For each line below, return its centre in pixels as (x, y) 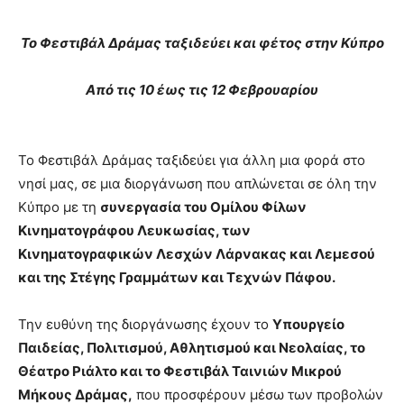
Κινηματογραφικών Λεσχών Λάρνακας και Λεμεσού (197, 253)
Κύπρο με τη (59, 207)
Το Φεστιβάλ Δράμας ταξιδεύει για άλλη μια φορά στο (192, 160)
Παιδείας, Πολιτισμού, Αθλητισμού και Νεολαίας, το (192, 347)
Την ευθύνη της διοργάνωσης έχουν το (145, 324)
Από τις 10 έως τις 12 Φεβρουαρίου (202, 89)
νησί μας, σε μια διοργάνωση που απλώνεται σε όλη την (197, 183)
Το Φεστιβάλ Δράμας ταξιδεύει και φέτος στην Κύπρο (202, 42)
